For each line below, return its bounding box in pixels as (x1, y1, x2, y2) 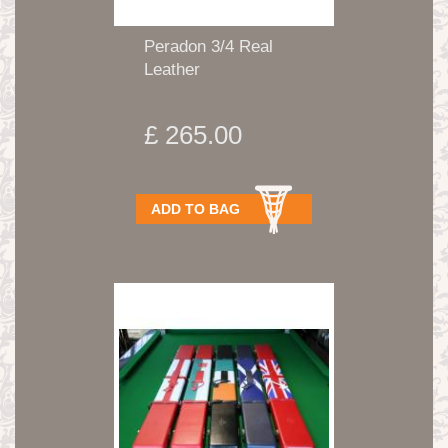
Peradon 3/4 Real (144, 36, 273, 56)
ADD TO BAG (151, 200, 240, 217)
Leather (144, 59, 200, 79)
